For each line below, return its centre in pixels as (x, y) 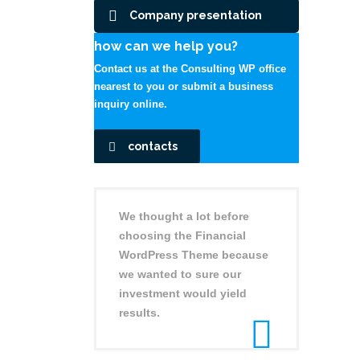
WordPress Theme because (194, 254)
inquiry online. (131, 104)
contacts (153, 146)
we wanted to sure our (180, 274)
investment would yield (183, 293)
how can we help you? (166, 46)
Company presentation (196, 15)
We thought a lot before (184, 216)
